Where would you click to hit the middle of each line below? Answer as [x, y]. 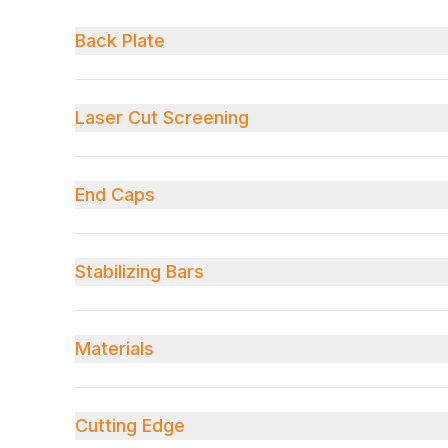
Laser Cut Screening [162, 117]
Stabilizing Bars [140, 271]
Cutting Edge [130, 425]
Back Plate [120, 40]
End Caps [115, 194]
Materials [115, 348]
